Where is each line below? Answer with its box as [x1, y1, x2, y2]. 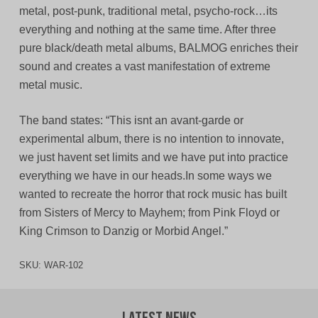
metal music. [18, 79, 82, 92]
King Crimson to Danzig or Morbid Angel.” [18, 225, 228, 238]
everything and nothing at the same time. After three [18, 23, 276, 36]
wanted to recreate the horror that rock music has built [18, 188, 287, 201]
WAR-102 [43, 260, 83, 271]
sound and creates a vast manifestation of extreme [18, 60, 270, 73]
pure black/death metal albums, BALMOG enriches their [18, 42, 298, 55]
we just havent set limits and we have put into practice [18, 151, 288, 164]
